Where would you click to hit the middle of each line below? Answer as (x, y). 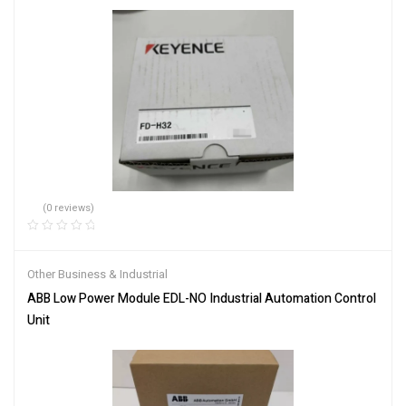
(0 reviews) (69, 208)
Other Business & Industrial (97, 274)
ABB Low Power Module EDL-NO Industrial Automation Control (202, 298)
